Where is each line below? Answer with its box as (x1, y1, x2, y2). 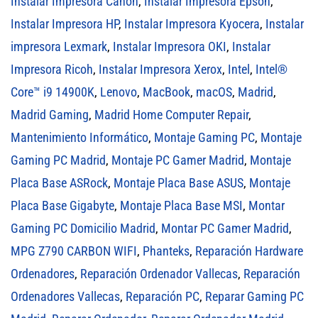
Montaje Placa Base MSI (120, 197, 243, 213)
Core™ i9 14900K (11, 84, 94, 99)
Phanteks (143, 243, 190, 258)
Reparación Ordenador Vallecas (80, 265, 238, 281)
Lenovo (100, 84, 137, 99)
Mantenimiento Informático (11, 129, 148, 145)
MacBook (143, 84, 190, 99)
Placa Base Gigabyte (11, 197, 114, 213)
